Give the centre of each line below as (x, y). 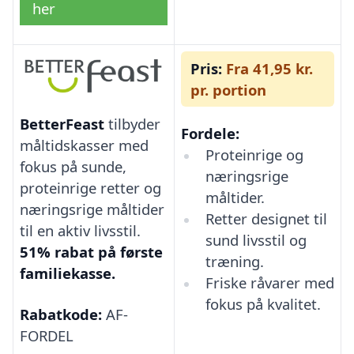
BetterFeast (62, 124)
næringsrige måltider (92, 209)
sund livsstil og (256, 239)
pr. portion (228, 89)
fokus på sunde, (73, 167)
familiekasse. (68, 273)
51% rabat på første (91, 252)
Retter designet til (266, 218)
